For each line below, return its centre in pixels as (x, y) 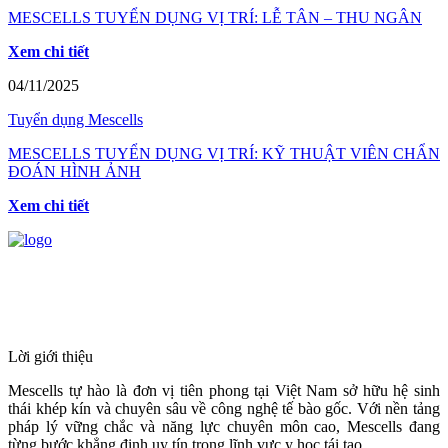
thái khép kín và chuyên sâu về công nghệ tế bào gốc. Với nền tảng (224, 409)
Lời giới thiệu (50, 357)
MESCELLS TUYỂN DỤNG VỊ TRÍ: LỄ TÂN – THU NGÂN (215, 18)
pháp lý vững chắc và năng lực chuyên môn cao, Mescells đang (224, 427)
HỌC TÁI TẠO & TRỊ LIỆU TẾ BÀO (205, 316)
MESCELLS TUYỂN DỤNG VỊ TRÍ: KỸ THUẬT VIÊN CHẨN (224, 154)
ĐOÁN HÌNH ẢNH (74, 172)
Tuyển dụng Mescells (75, 120)
